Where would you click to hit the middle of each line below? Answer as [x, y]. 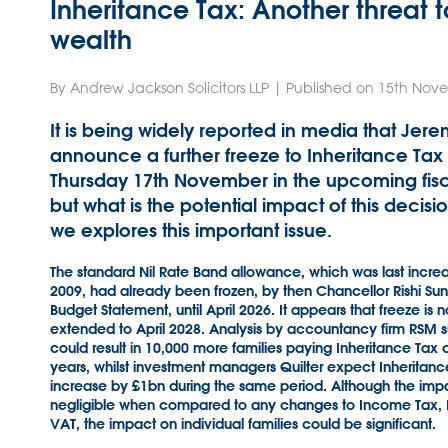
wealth [91, 39]
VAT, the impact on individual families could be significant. [243, 424]
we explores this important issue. [191, 230]
